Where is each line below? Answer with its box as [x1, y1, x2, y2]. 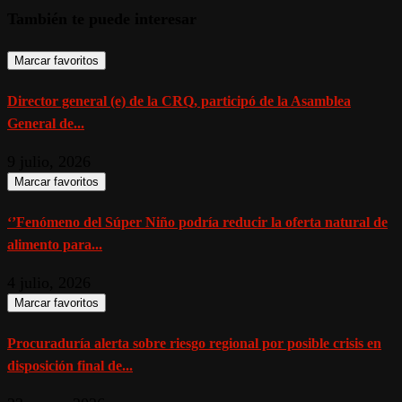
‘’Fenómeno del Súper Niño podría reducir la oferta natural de [7, 214, 388, 230]
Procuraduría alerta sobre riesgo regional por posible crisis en [7, 336, 381, 352]
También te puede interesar [7, 9, 197, 28]
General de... [7, 115, 84, 131]
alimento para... [7, 236, 102, 252]
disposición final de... [7, 358, 133, 374]
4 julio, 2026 [7, 273, 91, 292]
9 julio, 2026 [7, 152, 91, 170]
